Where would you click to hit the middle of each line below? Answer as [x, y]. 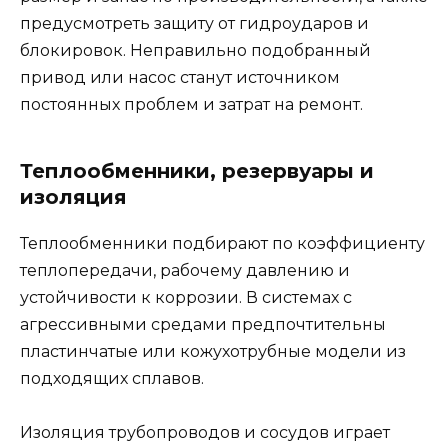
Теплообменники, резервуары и [197, 171]
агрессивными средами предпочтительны [203, 325]
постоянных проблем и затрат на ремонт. [191, 105]
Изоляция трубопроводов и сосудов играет [205, 433]
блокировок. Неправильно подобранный [195, 51]
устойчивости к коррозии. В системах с [186, 298]
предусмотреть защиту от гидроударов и [194, 24]
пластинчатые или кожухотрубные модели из [213, 352]
